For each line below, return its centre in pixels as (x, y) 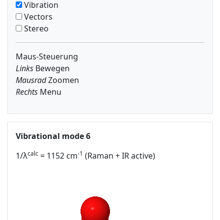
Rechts (27, 92)
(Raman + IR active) (119, 156)
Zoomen (63, 80)
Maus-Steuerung (47, 56)
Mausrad (31, 80)
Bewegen (52, 68)
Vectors (37, 17)
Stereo (35, 28)
